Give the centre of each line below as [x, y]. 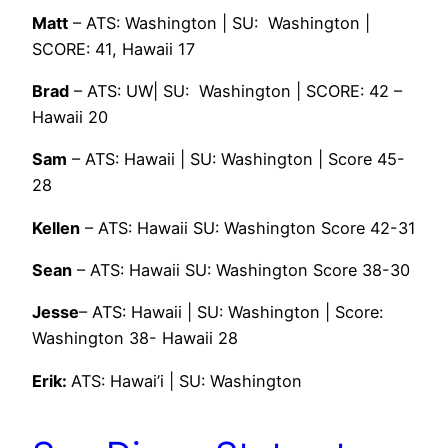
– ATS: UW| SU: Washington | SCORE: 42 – [235, 91]
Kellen [56, 227]
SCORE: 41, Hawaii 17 [113, 48]
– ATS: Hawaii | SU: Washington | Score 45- [236, 159]
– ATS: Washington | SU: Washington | [219, 22]
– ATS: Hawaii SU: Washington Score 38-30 [241, 269]
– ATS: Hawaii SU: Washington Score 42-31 [248, 227]
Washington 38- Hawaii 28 [135, 338]
